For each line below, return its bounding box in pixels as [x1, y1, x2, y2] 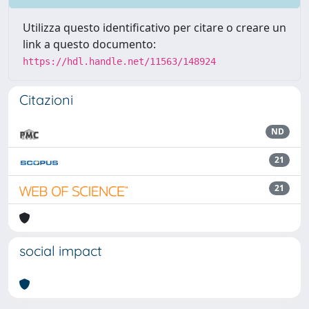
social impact [19, 241, 102, 259]
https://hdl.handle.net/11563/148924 [23, 55, 216, 67]
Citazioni [19, 90, 73, 108]
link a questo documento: [23, 36, 156, 52]
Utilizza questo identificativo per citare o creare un [23, 19, 286, 35]
